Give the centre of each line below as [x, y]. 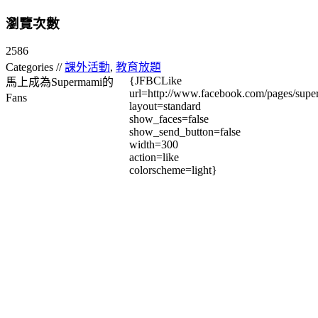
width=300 [154, 145]
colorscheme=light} [173, 170]
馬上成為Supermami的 [60, 82]
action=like [154, 158]
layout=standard [165, 106]
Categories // [35, 67]
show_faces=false [169, 119]
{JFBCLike [155, 81]
